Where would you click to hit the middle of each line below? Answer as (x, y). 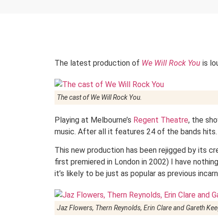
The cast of (74, 97)
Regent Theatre (160, 120)
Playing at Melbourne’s (93, 120)
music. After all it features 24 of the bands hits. (136, 132)
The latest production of (97, 63)
